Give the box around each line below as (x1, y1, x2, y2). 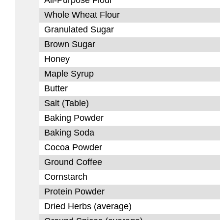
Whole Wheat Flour (44, 10, 120, 20)
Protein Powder (44, 187, 105, 196)
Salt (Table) (44, 98, 89, 108)
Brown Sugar (44, 39, 95, 49)
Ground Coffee (44, 157, 102, 167)
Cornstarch (44, 172, 87, 182)
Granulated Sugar (44, 25, 114, 34)
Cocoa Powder (44, 142, 102, 152)
